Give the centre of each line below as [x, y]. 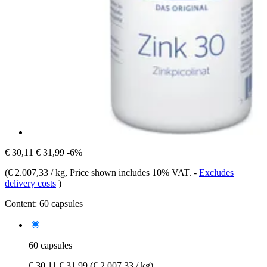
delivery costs [30, 183]
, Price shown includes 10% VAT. [129, 172]
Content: [21, 203]
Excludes [216, 172]
